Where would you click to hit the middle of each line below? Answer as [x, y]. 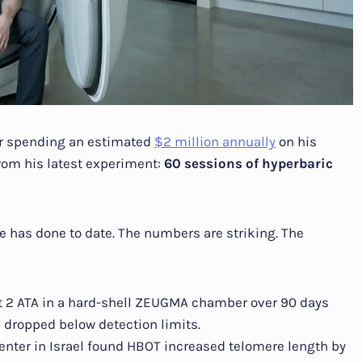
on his [296, 141]
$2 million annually [215, 141]
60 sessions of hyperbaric [248, 163]
